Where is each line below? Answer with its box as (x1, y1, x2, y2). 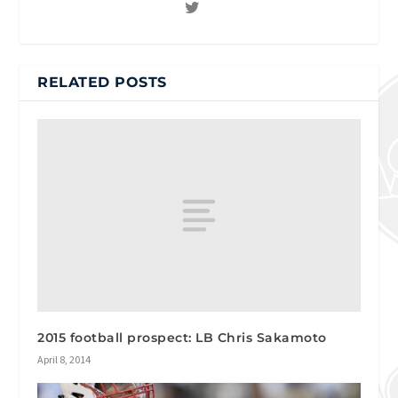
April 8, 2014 (37, 353, 92, 367)
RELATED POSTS (37, 73, 167, 91)
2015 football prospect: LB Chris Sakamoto (37, 330, 327, 346)
